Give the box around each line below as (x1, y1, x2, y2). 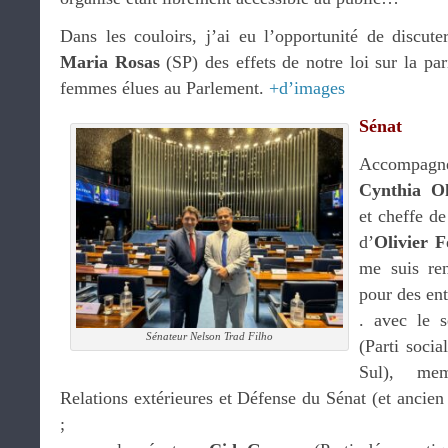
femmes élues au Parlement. (60, 78, 269, 98)
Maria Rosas (60, 52, 160, 72)
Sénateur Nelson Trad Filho (146, 330, 273, 342)
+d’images (269, 78, 345, 98)
